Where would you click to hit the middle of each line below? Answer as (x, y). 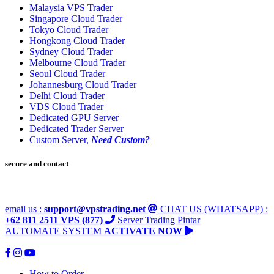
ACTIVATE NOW (143, 231)
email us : (23, 209)
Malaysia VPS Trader (71, 8)
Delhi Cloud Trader (67, 96)
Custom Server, (60, 140)
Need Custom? (120, 140)
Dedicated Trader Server (76, 129)
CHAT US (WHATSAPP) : (214, 209)
